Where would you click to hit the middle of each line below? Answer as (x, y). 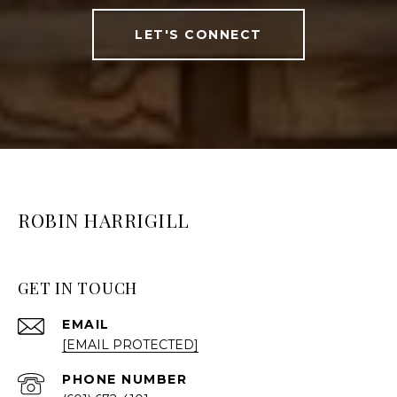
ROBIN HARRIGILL (104, 220)
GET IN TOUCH (78, 288)
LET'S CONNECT (198, 35)
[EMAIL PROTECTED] (130, 345)
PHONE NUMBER (125, 380)
